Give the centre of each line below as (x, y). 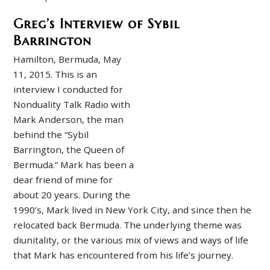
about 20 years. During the (72, 195)
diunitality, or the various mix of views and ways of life (131, 240)
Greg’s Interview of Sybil (97, 24)
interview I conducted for (68, 89)
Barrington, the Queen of (69, 150)
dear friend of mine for (63, 180)
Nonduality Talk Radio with (72, 105)
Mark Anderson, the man (69, 120)
